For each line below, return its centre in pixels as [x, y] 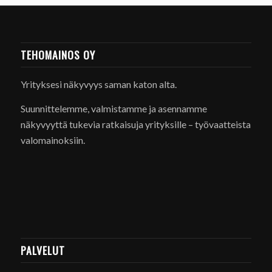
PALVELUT [42, 250]
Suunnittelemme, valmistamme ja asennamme [114, 108]
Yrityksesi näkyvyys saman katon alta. [98, 84]
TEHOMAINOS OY [58, 55]
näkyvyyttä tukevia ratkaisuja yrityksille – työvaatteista [135, 124]
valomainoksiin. [53, 140]
